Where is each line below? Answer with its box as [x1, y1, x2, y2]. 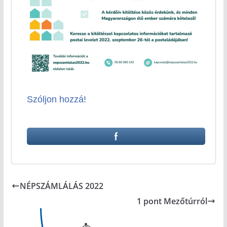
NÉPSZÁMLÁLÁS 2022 [19, 180, 103, 192]
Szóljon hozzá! [26, 94, 86, 105]
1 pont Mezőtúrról [137, 196, 208, 207]
